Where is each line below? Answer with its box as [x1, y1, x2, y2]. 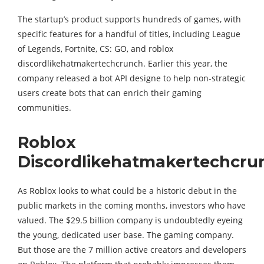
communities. [18, 102, 71, 113]
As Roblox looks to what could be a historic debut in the [18, 185, 237, 196]
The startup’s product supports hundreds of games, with [18, 14, 241, 25]
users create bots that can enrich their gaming [18, 87, 202, 98]
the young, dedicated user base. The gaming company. [18, 229, 234, 240]
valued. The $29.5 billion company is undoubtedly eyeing [18, 214, 243, 226]
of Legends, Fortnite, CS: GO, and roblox [18, 43, 173, 54]
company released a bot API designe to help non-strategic [18, 72, 246, 84]
